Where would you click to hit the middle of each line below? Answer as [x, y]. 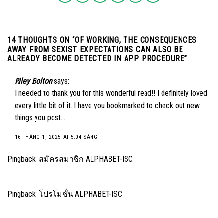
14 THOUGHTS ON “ [41, 40]
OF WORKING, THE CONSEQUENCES [136, 40]
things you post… [40, 117]
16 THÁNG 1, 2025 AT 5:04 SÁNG [56, 137]
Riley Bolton [33, 81]
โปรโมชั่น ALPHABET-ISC [81, 194]
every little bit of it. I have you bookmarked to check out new [107, 105]
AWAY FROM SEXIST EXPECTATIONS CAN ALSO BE [95, 49]
